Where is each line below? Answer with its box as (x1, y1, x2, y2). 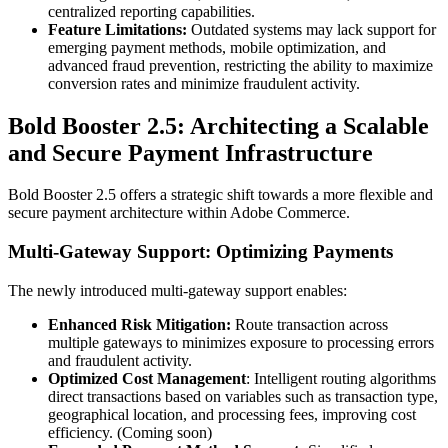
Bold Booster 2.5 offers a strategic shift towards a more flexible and (8, 186, 433, 204)
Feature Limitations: (48, 20, 187, 38)
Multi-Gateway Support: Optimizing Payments (8, 241, 393, 263)
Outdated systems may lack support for (187, 20, 436, 38)
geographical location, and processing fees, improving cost (48, 405, 416, 423)
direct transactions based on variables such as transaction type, (48, 387, 438, 405)
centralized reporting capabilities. (48, 2, 255, 20)
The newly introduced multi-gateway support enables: (8, 281, 347, 299)
